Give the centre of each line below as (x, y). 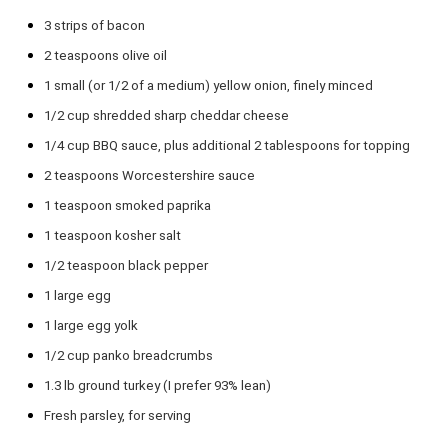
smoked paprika (161, 205)
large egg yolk (94, 325)
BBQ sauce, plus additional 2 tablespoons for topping (250, 145)
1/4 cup (67, 145)
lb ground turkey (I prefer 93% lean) (166, 385)
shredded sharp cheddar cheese (189, 115)
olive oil (143, 55)
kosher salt (146, 235)
